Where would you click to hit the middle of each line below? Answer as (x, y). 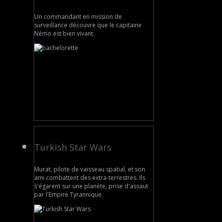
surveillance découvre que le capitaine (88, 25)
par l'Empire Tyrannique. (69, 194)
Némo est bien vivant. (64, 33)
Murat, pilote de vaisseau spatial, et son (90, 169)
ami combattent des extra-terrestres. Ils (90, 177)
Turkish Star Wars (73, 147)
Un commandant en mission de (78, 16)
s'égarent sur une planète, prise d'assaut (91, 186)
